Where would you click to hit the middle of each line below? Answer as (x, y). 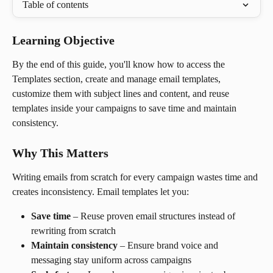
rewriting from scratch (73, 231)
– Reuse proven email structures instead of (154, 216)
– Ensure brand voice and (169, 246)
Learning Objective (63, 40)
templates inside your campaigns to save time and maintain (126, 108)
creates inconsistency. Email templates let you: (101, 192)
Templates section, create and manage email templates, (118, 79)
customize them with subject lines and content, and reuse (122, 94)
